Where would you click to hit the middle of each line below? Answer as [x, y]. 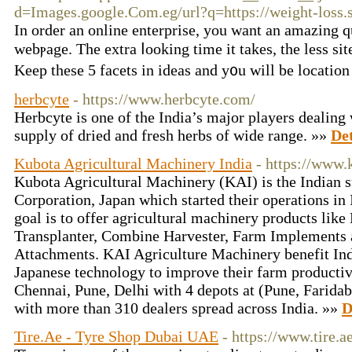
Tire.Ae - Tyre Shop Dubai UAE [116, 336]
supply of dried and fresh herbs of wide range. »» [172, 135]
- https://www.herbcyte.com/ [164, 99]
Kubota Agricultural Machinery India [133, 163]
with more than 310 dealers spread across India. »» [178, 308]
